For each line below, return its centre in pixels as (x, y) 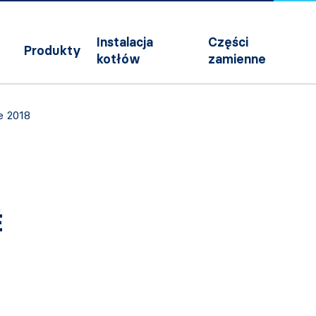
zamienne (237, 59)
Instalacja (125, 42)
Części (229, 42)
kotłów (119, 59)
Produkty (53, 51)
